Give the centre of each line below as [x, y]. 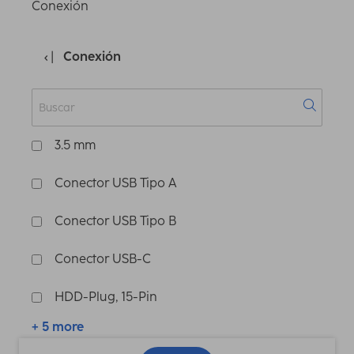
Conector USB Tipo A [116, 183]
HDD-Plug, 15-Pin [106, 297]
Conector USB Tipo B [115, 221]
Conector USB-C [103, 259]
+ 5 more [58, 327]
